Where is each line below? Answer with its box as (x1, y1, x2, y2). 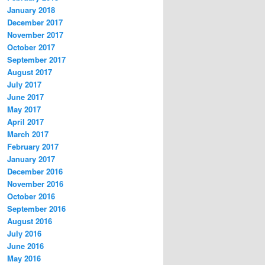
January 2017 (7, 153, 55, 165)
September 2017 (7, 54, 66, 66)
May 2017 (7, 104, 41, 115)
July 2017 (7, 79, 41, 91)
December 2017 (7, 17, 63, 28)
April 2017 (7, 116, 44, 128)
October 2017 (7, 41, 55, 53)
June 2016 (7, 240, 44, 252)
